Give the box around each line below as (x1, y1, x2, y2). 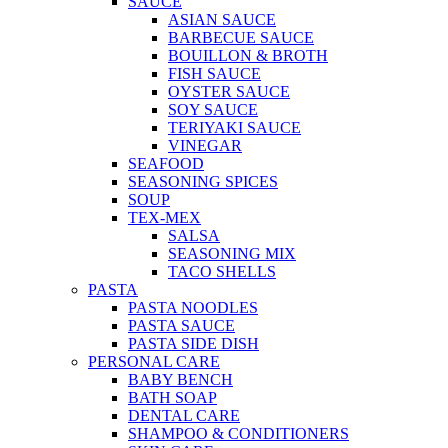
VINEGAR (168, 137, 242, 155)
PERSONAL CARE (88, 353, 220, 371)
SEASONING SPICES (128, 173, 278, 191)
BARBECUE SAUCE (168, 29, 314, 47)
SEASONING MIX (168, 245, 296, 263)
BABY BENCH (128, 371, 233, 389)
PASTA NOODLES (128, 299, 258, 317)
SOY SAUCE (168, 101, 258, 119)
